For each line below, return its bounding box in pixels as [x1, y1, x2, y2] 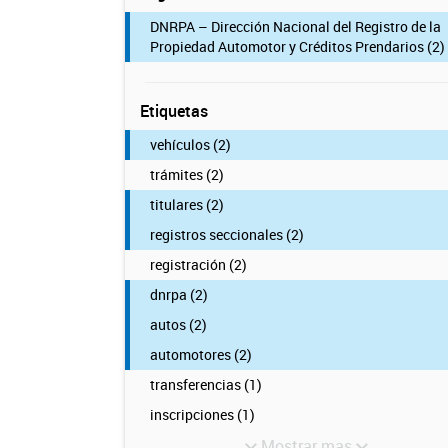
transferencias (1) [149, 375, 262, 394]
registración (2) [149, 255, 247, 274]
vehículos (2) [149, 135, 231, 154]
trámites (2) [149, 165, 224, 184]
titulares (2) [149, 195, 224, 214]
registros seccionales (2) [149, 225, 304, 244]
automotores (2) [149, 345, 252, 364]
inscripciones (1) [149, 405, 255, 424]
